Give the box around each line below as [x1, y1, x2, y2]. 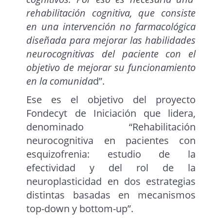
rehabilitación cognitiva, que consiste [26, 6, 196, 20]
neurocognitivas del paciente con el [26, 47, 196, 61]
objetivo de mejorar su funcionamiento [26, 61, 196, 74]
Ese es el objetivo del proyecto [26, 93, 196, 107]
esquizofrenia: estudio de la [26, 147, 196, 161]
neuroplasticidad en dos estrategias [26, 175, 196, 188]
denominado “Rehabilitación [26, 120, 196, 134]
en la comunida [26, 74, 93, 88]
